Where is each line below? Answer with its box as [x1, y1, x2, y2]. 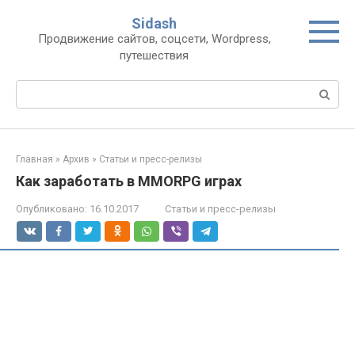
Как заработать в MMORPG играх [16, 173, 242, 189]
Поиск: [16, 81, 53, 95]
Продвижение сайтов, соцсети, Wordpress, [37, 32, 271, 46]
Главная [16, 154, 53, 165]
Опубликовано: [16, 203, 87, 215]
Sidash [132, 15, 177, 32]
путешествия [120, 48, 189, 63]
